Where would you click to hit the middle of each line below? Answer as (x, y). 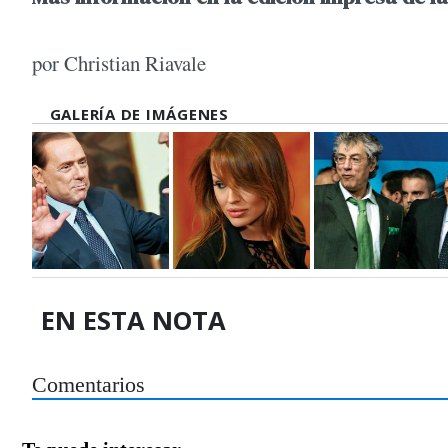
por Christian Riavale (119, 63)
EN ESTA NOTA (134, 320)
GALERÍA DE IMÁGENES (139, 114)
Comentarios (88, 384)
